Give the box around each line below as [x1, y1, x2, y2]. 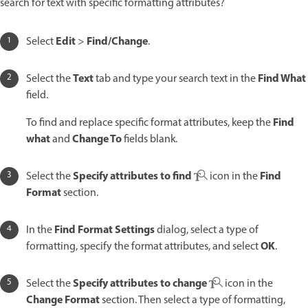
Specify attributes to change [73, 275, 207, 293]
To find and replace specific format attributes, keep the [26, 115, 273, 131]
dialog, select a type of [155, 222, 258, 239]
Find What [258, 70, 306, 88]
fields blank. [122, 131, 177, 148]
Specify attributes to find [73, 168, 192, 186]
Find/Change [87, 33, 148, 51]
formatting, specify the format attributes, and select [26, 239, 261, 255]
